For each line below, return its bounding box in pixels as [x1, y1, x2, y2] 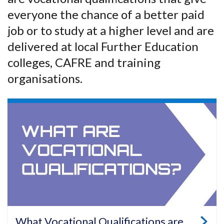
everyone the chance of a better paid [7, 7, 204, 22]
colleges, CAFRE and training [7, 55, 160, 70]
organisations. [7, 71, 82, 86]
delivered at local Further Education [7, 39, 198, 54]
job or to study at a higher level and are [7, 23, 214, 38]
